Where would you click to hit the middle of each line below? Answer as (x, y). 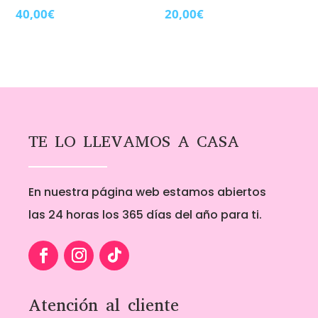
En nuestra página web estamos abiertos (147, 192)
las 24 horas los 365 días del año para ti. (145, 214)
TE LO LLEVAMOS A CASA (134, 141)
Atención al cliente (104, 305)
